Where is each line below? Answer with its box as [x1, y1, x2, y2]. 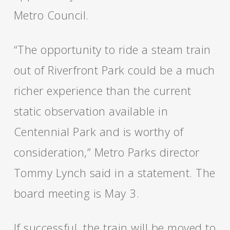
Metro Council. [13, 7, 89, 23]
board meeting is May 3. [13, 185, 140, 201]
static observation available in [13, 103, 168, 119]
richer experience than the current [13, 83, 191, 98]
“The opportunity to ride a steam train [13, 42, 211, 57]
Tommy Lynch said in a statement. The [13, 165, 216, 180]
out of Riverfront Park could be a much [13, 62, 215, 78]
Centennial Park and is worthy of [13, 124, 184, 139]
